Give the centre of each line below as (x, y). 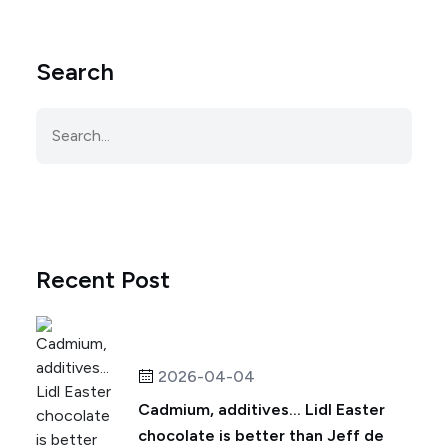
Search (75, 71)
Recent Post (103, 279)
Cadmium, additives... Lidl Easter (261, 409)
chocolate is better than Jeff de (261, 435)
